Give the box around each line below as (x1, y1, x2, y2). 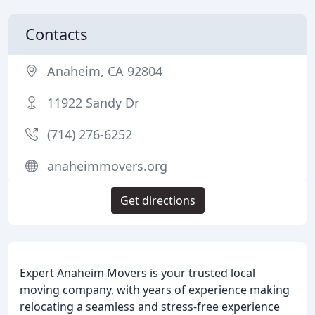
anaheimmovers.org (47, 157, 167, 174)
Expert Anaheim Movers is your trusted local (20, 265, 255, 281)
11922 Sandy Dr (47, 94, 139, 111)
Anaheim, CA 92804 (47, 63, 162, 79)
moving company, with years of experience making (20, 282, 290, 297)
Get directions (120, 193, 195, 208)
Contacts (25, 24, 87, 44)
